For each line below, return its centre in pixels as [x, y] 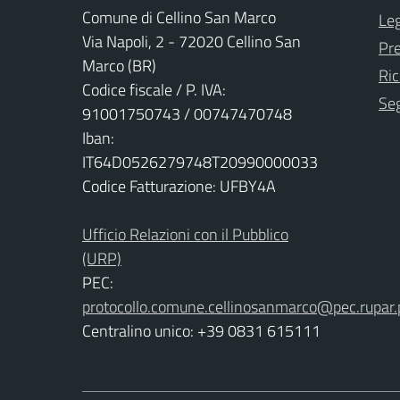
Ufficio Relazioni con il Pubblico [185, 234]
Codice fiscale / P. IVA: [154, 89]
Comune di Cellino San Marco [179, 17]
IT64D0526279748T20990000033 [200, 162]
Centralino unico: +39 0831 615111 [201, 330]
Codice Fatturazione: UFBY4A [179, 186]
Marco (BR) [119, 65]
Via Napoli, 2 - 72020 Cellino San [192, 41]
